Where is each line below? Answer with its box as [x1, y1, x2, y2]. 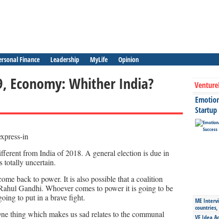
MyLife [90, 55, 108, 64]
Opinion [118, 55, 139, 64]
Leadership [50, 55, 79, 64]
